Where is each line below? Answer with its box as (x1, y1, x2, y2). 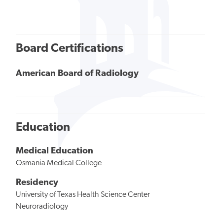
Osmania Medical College (16, 159, 102, 167)
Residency (16, 178, 58, 187)
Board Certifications (16, 43, 123, 55)
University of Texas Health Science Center (16, 190, 150, 199)
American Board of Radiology (16, 69, 139, 78)
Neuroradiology (16, 202, 68, 211)
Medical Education (16, 146, 93, 156)
